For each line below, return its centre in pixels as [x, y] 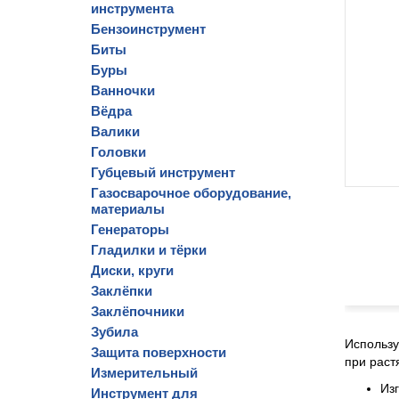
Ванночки [123, 90]
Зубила [114, 332]
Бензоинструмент [148, 29]
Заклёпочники [138, 311]
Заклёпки [122, 291]
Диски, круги [132, 270]
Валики [115, 131]
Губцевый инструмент [163, 172]
